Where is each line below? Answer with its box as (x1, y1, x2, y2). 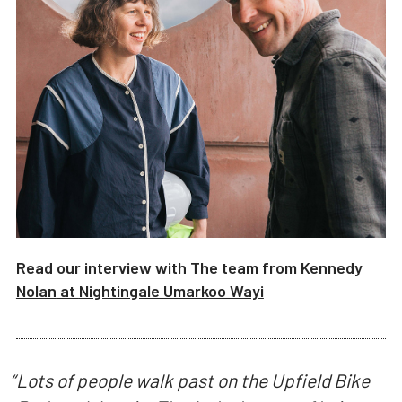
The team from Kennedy (189, 257, 363, 277)
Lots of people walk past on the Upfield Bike (15, 369, 370, 392)
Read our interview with (15, 257, 190, 277)
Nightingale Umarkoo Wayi (78, 280, 264, 301)
